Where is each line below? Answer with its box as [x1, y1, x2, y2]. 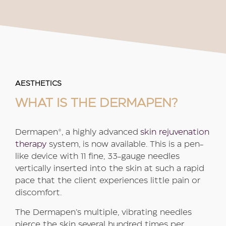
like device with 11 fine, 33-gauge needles [15, 153, 180, 161]
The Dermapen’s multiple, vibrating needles [15, 208, 192, 216]
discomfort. [15, 189, 64, 197]
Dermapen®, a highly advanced [15, 129, 140, 137]
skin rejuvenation [140, 129, 209, 137]
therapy [15, 141, 46, 149]
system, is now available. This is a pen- [46, 141, 203, 149]
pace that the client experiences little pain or [15, 177, 200, 185]
